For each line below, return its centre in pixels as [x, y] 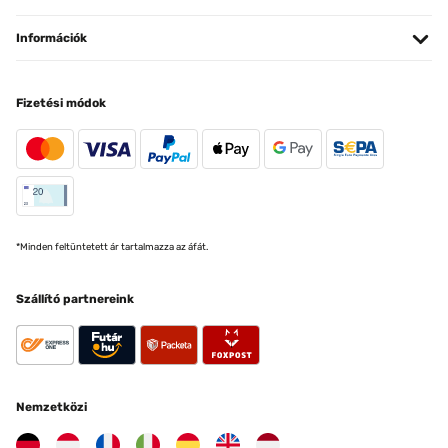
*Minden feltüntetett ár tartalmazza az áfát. [112, 246]
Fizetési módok [61, 103]
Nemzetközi [51, 407]
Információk [51, 38]
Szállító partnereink [75, 299]
